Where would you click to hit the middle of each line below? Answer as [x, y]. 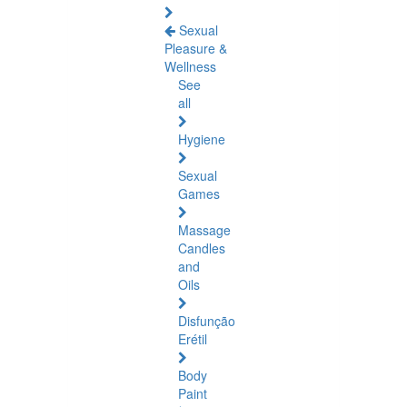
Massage [204, 230]
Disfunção [207, 321]
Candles [202, 248]
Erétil [193, 339]
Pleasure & [196, 48]
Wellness [190, 66]
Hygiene [202, 139]
